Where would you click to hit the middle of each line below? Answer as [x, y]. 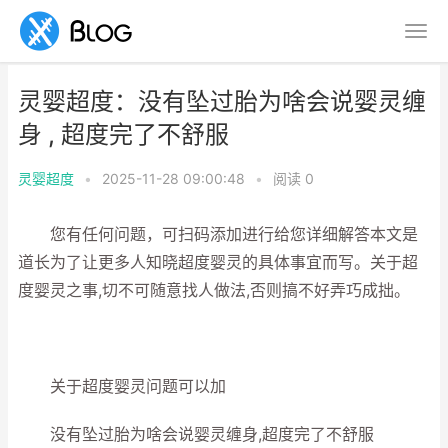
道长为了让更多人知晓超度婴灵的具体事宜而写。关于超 [218, 262]
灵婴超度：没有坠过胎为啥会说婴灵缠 [222, 101]
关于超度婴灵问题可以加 [122, 386]
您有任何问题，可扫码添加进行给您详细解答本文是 [218, 234]
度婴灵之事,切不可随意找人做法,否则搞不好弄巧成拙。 [214, 290]
